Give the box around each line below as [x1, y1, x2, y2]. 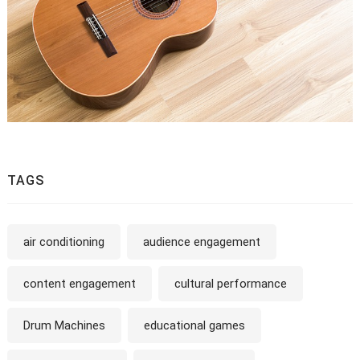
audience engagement [142, 235, 260, 250]
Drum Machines [22, 318, 105, 333]
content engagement [22, 276, 136, 292]
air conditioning [22, 235, 104, 250]
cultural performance [174, 276, 287, 292]
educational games [143, 318, 245, 333]
